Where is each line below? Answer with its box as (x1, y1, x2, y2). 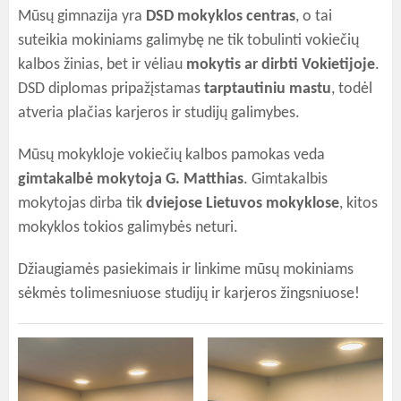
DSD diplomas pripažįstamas (18, 81, 204, 98)
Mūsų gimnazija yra (18, 8, 146, 25)
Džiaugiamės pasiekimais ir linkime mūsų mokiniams (18, 261, 354, 278)
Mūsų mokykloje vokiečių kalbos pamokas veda (18, 147, 325, 164)
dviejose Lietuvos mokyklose (146, 195, 339, 212)
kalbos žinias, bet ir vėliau (18, 56, 186, 73)
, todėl (331, 81, 372, 98)
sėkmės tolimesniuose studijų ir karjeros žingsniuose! (18, 286, 360, 303)
